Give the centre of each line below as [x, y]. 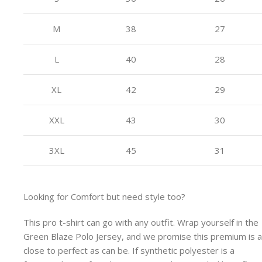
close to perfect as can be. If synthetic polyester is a [129, 250]
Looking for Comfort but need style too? [104, 196]
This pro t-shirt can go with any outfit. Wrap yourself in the [141, 222]
